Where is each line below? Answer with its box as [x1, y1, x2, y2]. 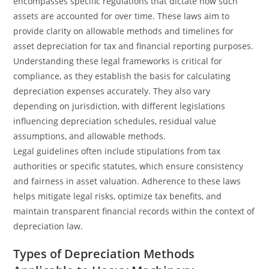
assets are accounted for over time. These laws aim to [13, 10, 230, 22]
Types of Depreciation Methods [13, 246, 195, 262]
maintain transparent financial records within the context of [13, 205, 255, 217]
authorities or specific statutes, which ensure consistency [13, 160, 244, 172]
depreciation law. [13, 220, 83, 232]
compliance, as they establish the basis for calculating [13, 70, 231, 82]
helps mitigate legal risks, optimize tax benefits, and [13, 190, 222, 202]
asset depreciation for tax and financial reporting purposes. [13, 40, 254, 52]
